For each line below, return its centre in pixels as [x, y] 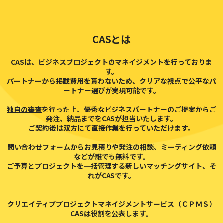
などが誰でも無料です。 [111, 156]
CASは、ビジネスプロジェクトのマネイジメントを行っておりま [111, 62]
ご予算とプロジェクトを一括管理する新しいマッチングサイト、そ [111, 166]
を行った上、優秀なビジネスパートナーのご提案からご [129, 109]
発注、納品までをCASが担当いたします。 [111, 118]
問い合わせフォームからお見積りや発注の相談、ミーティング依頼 [111, 147]
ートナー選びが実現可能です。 [111, 90]
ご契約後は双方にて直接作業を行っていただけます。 [111, 128]
